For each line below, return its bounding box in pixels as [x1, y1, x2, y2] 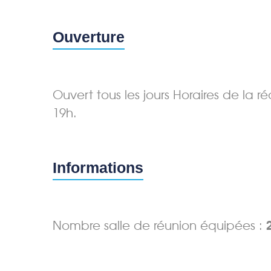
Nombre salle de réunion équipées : [53, 218, 266, 233]
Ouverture [53, 28, 125, 45]
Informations [53, 158, 143, 176]
